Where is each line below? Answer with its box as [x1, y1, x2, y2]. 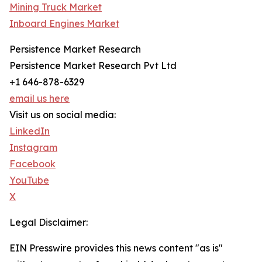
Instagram [9, 142, 57, 154]
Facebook [9, 158, 56, 170]
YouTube [9, 174, 49, 187]
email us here [9, 92, 70, 105]
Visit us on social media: [9, 109, 116, 121]
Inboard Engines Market [9, 18, 119, 30]
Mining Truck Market [9, 1, 102, 13]
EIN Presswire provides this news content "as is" [9, 242, 223, 254]
